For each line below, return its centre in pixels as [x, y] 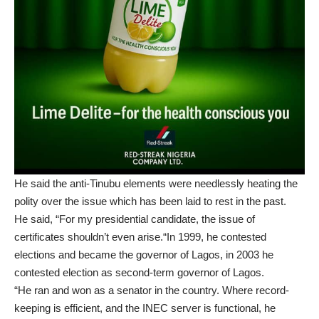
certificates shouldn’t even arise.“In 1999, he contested [140, 236]
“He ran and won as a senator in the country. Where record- [152, 290]
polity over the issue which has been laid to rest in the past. [150, 201]
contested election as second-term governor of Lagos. [139, 272]
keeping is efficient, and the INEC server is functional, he [145, 308]
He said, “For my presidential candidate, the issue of [135, 219]
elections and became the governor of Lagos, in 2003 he [144, 254]
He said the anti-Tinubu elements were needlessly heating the [156, 183]
